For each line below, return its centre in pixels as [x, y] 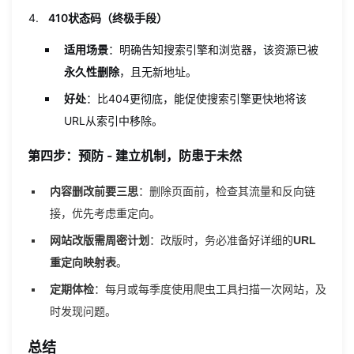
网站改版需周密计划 [100, 240]
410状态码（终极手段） [108, 18]
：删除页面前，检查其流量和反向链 [227, 191]
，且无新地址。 [158, 72]
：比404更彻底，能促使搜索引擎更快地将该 [196, 98]
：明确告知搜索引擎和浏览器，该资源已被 [213, 49]
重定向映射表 [83, 262]
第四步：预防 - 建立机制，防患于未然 [135, 156]
